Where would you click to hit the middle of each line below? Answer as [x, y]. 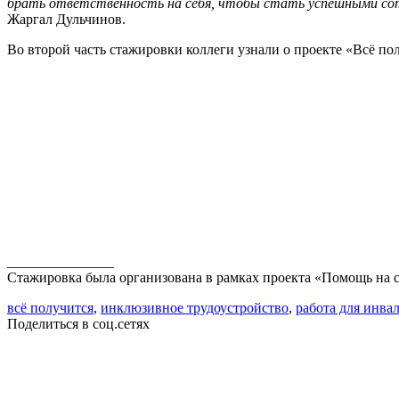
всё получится [50, 307]
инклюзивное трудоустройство [195, 307]
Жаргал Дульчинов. [66, 19]
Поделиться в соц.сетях [78, 323]
